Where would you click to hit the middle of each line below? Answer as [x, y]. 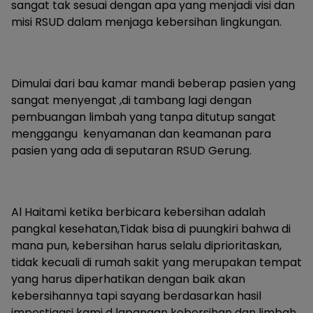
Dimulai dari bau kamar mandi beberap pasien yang [153, 83]
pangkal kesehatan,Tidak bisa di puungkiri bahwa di [151, 229]
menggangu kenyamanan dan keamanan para [141, 134]
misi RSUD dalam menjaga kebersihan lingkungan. [146, 22]
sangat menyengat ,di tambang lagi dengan [131, 100]
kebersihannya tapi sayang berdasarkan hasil [136, 296]
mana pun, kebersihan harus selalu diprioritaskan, [146, 246]
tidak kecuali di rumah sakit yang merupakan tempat [156, 262]
